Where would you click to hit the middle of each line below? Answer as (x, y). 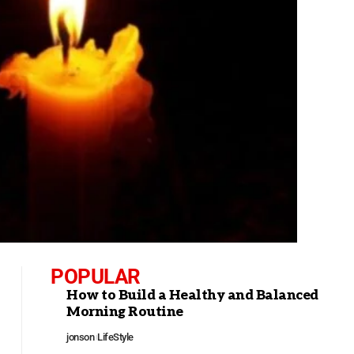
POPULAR (96, 276)
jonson (81, 337)
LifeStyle (115, 337)
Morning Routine (125, 312)
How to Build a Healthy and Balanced (192, 295)
